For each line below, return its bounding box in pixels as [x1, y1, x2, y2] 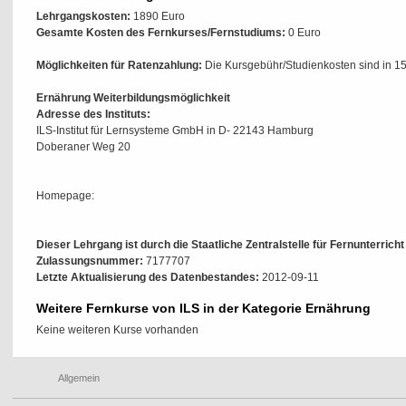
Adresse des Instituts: [36, 108, 150, 121]
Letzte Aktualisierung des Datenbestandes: [36, 271, 259, 284]
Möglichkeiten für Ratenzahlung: [36, 59, 202, 72]
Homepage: [36, 189, 94, 202]
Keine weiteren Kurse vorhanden [36, 324, 198, 336]
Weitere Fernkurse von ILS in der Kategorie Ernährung [36, 301, 371, 315]
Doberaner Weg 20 [36, 140, 130, 153]
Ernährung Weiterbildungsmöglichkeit [36, 92, 230, 104]
